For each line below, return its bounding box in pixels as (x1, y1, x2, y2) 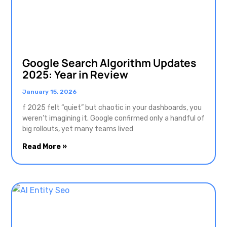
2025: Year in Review (22, 67, 128, 82)
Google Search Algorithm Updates (22, 56, 196, 70)
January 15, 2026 (22, 88, 77, 96)
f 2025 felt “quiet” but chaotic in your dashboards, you (22, 103, 202, 112)
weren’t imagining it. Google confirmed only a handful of (22, 114, 205, 123)
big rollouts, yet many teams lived (22, 125, 133, 134)
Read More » (22, 142, 67, 152)
